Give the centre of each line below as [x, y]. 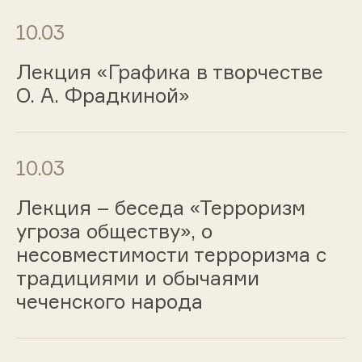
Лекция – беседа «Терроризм [160, 207]
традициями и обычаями [137, 278]
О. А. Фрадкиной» [103, 96]
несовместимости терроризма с [171, 254]
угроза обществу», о [114, 231]
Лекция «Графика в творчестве [169, 72]
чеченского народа [109, 301]
